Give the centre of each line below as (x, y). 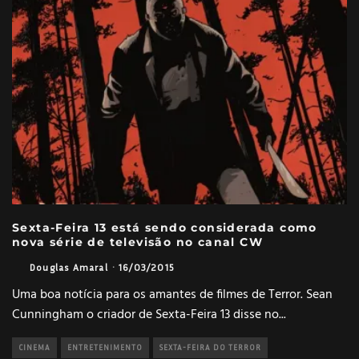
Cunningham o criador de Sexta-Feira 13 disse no (145, 315)
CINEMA (34, 347)
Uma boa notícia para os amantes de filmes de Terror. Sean (172, 294)
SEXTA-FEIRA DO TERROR (210, 347)
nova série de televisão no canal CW (137, 242)
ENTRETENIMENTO (105, 347)
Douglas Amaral (69, 267)
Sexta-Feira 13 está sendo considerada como (165, 227)
